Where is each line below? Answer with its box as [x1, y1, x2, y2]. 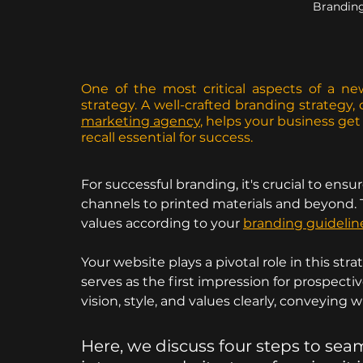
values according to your [81, 215, 243, 231]
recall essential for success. [81, 129, 253, 145]
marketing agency [81, 113, 200, 129]
